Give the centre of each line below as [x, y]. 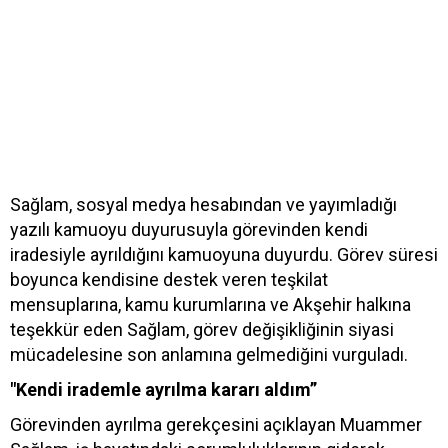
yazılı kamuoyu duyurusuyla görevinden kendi [189, 229]
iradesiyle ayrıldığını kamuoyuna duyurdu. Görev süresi [224, 254]
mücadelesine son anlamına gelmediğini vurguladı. [209, 354]
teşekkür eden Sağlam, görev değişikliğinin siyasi [202, 329]
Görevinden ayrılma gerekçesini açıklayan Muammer [216, 424]
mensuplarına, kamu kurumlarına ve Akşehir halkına [210, 304]
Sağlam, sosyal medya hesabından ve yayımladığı [203, 204]
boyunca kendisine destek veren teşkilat [169, 279]
